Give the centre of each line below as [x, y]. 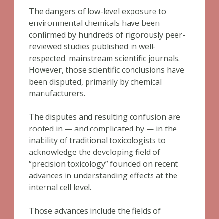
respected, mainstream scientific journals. [104, 58]
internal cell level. [60, 187]
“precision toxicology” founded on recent [103, 164]
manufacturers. [57, 93]
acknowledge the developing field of [95, 152]
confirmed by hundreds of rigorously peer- [107, 35]
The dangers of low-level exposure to [98, 11]
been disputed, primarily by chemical [95, 82]
